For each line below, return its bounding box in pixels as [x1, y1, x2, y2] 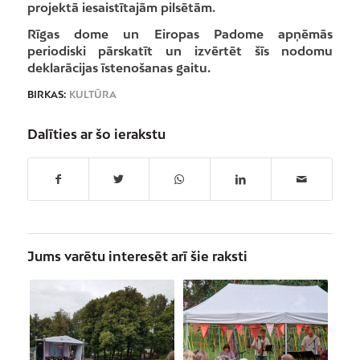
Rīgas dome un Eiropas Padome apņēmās [27, 27, 333, 42]
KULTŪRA [68, 89, 117, 100]
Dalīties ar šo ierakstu [27, 126, 166, 142]
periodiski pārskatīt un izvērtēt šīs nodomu [27, 43, 333, 59]
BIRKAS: [27, 89, 67, 100]
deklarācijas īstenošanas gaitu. [27, 60, 211, 76]
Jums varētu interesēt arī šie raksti [27, 248, 247, 264]
